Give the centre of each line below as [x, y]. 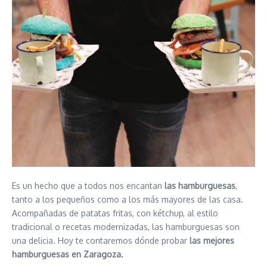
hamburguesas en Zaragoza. [68, 254]
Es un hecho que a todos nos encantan [88, 186]
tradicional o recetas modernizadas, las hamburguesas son [126, 227]
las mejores [212, 240]
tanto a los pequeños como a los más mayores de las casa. [128, 199]
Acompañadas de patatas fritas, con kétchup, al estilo [115, 213]
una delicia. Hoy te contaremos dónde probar [101, 240]
